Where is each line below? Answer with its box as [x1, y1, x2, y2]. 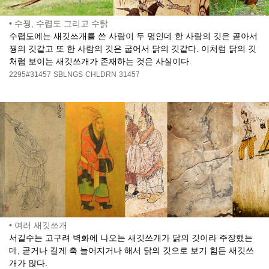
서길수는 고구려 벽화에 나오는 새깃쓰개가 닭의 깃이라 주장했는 [9, 233, 253, 243]
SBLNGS [53, 71, 83, 79]
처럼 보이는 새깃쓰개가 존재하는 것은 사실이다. [9, 56, 192, 67]
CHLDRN [85, 71, 116, 79]
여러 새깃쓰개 [14, 220, 67, 231]
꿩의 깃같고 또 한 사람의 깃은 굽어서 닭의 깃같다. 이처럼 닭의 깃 [9, 44, 256, 54]
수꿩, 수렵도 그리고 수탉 [14, 19, 108, 29]
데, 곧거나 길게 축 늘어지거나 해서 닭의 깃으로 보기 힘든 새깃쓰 [9, 246, 254, 256]
